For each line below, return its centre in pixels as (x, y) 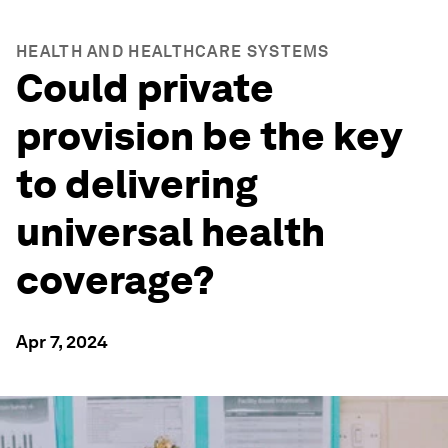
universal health (170, 232)
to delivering (137, 184)
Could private (145, 88)
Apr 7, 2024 (62, 341)
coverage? (115, 280)
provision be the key (208, 136)
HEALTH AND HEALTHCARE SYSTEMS (173, 51)
